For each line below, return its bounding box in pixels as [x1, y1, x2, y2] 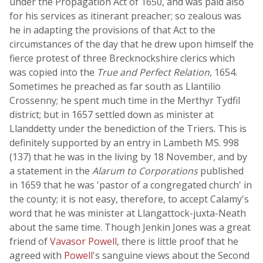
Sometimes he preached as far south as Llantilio [9, 80, 221, 93]
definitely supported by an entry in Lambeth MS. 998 [9, 136, 239, 149]
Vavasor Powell [50, 235, 117, 248]
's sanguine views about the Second [93, 249, 249, 262]
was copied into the [9, 66, 97, 79]
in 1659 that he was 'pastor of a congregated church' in [9, 178, 252, 191]
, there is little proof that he [117, 235, 238, 248]
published [198, 164, 244, 177]
